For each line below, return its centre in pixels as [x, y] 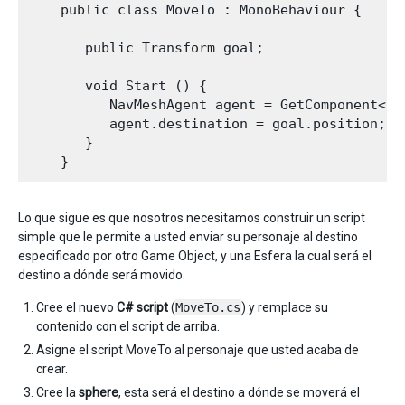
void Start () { [118, 85]
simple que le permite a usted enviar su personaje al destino [188, 236]
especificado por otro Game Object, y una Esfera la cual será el [195, 255]
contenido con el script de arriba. [128, 326]
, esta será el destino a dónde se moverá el [239, 392]
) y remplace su [285, 307]
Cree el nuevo [76, 307]
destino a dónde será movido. [102, 274]
